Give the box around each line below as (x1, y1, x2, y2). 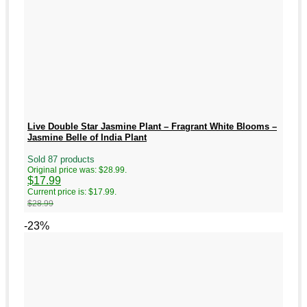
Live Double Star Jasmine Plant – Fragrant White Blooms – (27, 121, 277, 132)
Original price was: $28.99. (27, 165, 127, 175)
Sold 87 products (27, 154, 95, 165)
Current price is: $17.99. (27, 187, 116, 197)
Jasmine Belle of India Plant (27, 132, 147, 143)
